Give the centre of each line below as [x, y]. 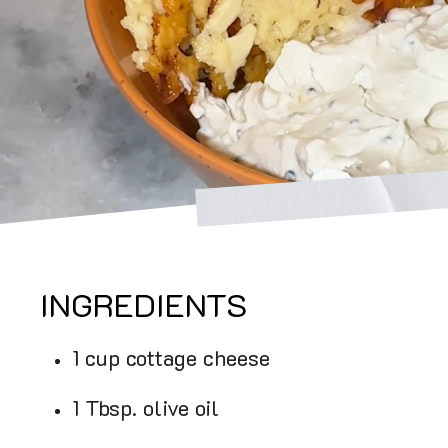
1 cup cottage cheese [171, 360]
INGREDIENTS [143, 309]
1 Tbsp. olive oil [145, 410]
